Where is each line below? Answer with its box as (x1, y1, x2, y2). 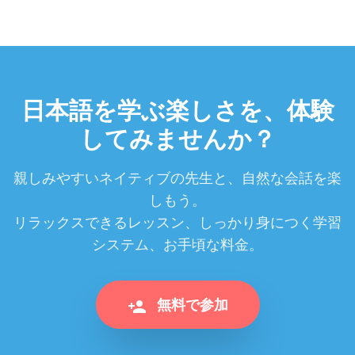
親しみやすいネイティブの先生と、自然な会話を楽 (13, 168, 342, 188)
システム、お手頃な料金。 (92, 235, 263, 254)
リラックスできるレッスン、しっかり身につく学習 (13, 212, 342, 232)
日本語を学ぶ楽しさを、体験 (21, 94, 334, 128)
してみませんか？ (79, 123, 276, 157)
